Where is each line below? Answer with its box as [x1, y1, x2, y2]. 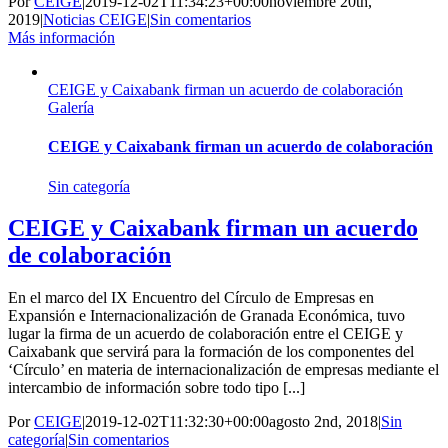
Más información [8, 29, 115, 47]
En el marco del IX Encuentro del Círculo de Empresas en [8, 289, 374, 307]
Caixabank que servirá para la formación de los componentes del [8, 343, 414, 361]
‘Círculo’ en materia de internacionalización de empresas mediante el [8, 361, 439, 379]
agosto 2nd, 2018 [269, 413, 378, 431]
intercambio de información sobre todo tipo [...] [8, 379, 305, 397]
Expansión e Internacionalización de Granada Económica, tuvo [8, 307, 405, 325]
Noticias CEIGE [43, 11, 147, 29]
